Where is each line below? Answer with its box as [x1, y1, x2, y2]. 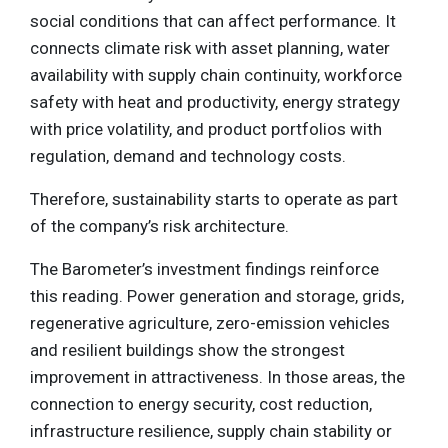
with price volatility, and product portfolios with [30, 119, 382, 140]
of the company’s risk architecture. [30, 216, 289, 237]
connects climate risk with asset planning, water [30, 38, 390, 59]
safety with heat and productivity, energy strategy [30, 92, 400, 113]
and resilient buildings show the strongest [30, 340, 345, 361]
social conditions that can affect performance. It [30, 11, 396, 32]
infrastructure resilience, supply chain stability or [30, 421, 392, 442]
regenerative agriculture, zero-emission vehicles [30, 313, 390, 334]
